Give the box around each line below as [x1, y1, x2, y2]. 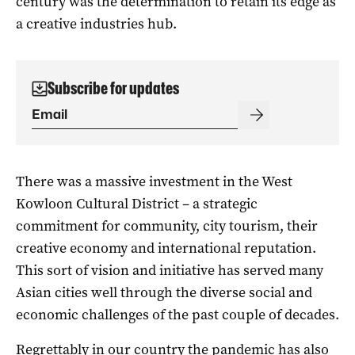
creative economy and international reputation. [16, 238, 316, 258]
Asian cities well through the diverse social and [16, 282, 312, 302]
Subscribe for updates [48, 78, 179, 98]
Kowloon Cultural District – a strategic [16, 193, 258, 213]
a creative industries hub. [16, 13, 177, 33]
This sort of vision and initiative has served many [16, 260, 323, 280]
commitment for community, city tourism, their [16, 216, 318, 235]
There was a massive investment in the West [16, 171, 292, 191]
